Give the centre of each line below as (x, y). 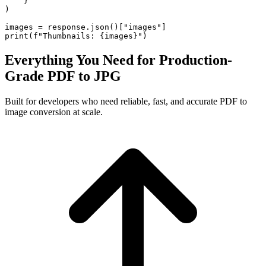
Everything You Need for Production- (118, 60)
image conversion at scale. (54, 112)
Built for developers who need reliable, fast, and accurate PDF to (126, 102)
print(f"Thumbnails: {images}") (76, 36)
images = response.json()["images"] (85, 27)
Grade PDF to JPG (63, 76)
